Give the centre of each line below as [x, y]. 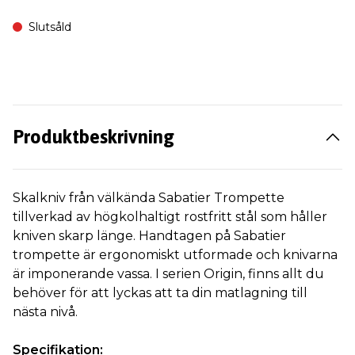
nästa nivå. [45, 312]
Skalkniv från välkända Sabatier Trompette [149, 198]
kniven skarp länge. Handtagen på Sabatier [149, 236]
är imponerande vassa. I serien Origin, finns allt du [168, 274]
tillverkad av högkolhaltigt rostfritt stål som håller [170, 217]
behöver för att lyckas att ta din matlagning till [160, 293]
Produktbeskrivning [94, 137]
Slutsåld [50, 27]
